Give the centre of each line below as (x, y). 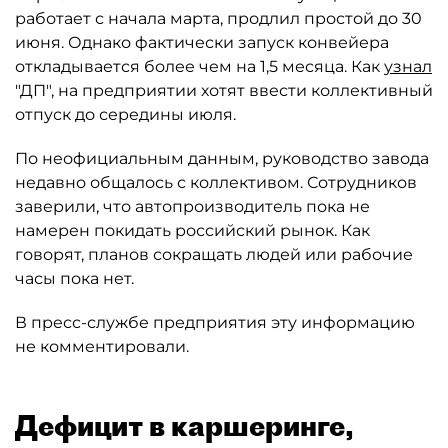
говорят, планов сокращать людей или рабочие (214, 254)
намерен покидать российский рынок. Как (192, 230)
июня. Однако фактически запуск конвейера (202, 42)
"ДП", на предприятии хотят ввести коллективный (224, 90)
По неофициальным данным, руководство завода (222, 158)
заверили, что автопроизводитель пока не (192, 206)
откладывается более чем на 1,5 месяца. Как (199, 66)
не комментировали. (102, 346)
